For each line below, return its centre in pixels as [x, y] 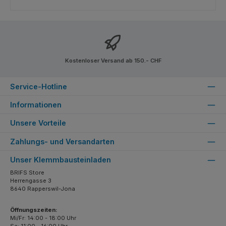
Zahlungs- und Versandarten [62, 141]
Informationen [36, 105]
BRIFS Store [27, 173]
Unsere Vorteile [38, 123]
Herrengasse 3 [31, 181]
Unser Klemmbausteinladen [61, 160]
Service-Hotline [39, 86]
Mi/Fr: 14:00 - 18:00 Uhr [43, 218]
